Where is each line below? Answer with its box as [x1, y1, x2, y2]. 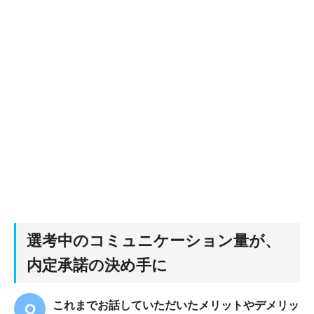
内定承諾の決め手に [27, 256, 168, 274]
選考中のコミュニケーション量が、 [27, 231, 280, 250]
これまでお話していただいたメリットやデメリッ [53, 299, 299, 311]
